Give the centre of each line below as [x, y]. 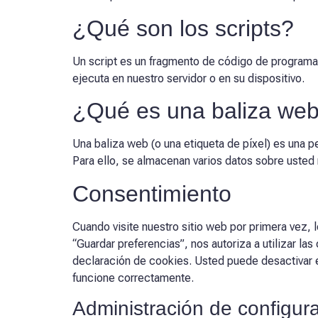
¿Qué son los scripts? [183, 28]
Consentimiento [152, 193]
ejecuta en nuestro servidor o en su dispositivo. [188, 78]
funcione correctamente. [133, 278]
